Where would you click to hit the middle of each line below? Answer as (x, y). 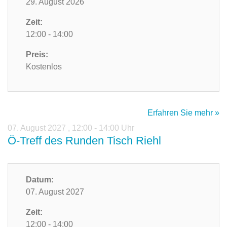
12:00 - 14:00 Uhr (103, 128)
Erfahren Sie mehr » (183, 113)
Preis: (37, 55)
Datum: (40, 180)
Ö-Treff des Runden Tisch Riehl (84, 141)
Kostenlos (44, 67)
